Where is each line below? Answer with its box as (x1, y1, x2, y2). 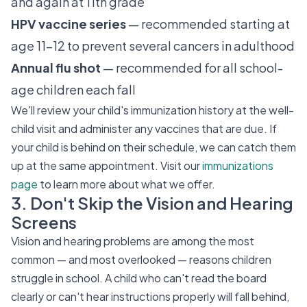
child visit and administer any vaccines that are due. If (11, 121, 277, 136)
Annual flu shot (11, 60, 101, 75)
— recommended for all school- (101, 60, 283, 75)
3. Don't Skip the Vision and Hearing (11, 193, 293, 213)
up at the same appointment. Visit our (11, 158, 202, 173)
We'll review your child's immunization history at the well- (11, 103, 294, 117)
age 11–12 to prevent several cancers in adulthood (11, 38, 295, 53)
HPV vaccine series (11, 16, 126, 32)
